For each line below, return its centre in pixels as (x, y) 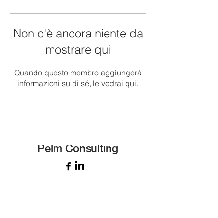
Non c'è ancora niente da (78, 33)
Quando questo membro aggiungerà (78, 73)
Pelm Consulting (78, 148)
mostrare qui (78, 49)
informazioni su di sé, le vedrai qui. (78, 83)
